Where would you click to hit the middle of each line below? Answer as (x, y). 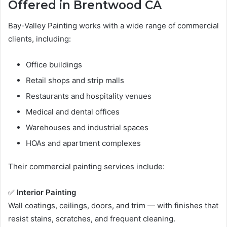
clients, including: (40, 39)
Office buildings (54, 64)
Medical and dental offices (73, 111)
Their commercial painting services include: (86, 166)
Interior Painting (46, 192)
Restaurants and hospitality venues (89, 96)
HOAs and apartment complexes (83, 143)
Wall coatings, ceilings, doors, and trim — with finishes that (113, 205)
